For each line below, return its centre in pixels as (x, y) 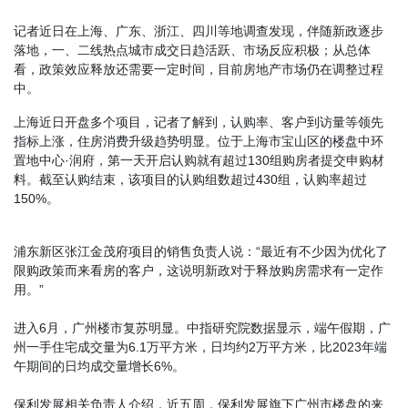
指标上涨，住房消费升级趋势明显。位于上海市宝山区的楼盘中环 (199, 141)
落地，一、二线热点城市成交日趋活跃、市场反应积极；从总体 (192, 50)
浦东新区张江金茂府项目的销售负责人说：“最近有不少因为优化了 (201, 251)
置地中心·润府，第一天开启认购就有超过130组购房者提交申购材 (199, 160)
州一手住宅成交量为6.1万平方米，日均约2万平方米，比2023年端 (200, 347)
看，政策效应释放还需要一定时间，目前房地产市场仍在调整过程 (199, 69)
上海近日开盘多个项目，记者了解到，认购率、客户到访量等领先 (199, 122)
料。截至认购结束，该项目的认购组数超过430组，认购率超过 (190, 179)
